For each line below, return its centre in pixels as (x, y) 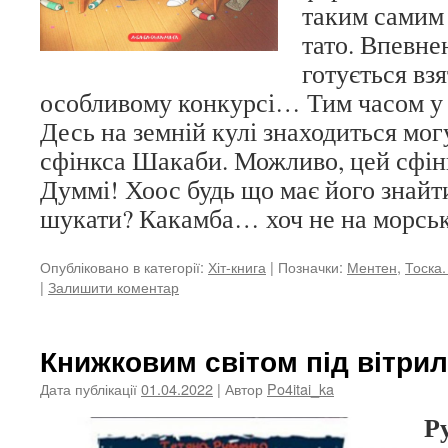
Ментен (372, 266)
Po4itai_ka (300, 388)
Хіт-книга (237, 266)
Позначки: (310, 266)
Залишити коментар (113, 286)
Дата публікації (88, 388)
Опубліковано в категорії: (122, 266)
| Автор (240, 388)
